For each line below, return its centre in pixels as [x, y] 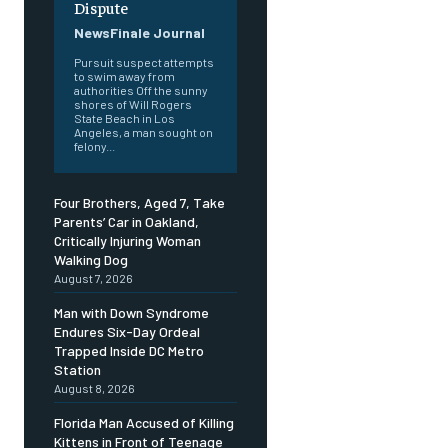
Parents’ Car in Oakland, [126, 222]
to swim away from [124, 76]
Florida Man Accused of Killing [144, 423]
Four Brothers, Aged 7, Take [139, 203]
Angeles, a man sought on [143, 132]
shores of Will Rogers [133, 104]
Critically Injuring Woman [127, 241]
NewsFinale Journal [139, 33]
